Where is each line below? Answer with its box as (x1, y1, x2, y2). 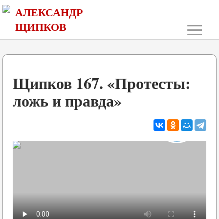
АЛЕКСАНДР (15, 4, 83, 20)
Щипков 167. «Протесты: (13, 71, 191, 94)
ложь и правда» (13, 89, 122, 112)
